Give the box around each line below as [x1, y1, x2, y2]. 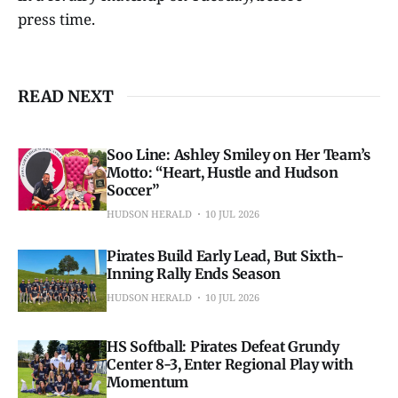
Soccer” [107, 180, 159, 199]
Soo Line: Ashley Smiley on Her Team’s [107, 145, 371, 163]
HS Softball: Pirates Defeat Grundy [107, 337, 339, 355]
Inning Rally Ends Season [107, 264, 282, 283]
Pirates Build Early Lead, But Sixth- [107, 246, 344, 265]
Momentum [107, 372, 189, 391]
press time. [18, 8, 95, 29]
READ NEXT [18, 85, 114, 107]
